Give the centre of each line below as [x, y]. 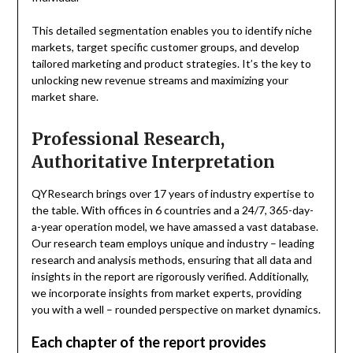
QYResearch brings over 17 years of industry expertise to [173, 194]
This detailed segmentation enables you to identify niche [171, 31]
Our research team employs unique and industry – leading [173, 243]
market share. [65, 97]
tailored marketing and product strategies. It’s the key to [171, 64]
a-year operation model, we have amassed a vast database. [175, 227]
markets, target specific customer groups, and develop [165, 47]
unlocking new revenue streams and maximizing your [160, 80]
